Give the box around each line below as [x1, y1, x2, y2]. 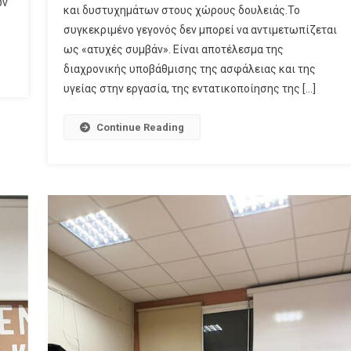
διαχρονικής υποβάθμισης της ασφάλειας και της [63, 63, 316, 76]
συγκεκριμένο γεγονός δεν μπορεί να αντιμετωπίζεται [63, 24, 337, 37]
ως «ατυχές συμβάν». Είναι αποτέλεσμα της [63, 43, 284, 56]
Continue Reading [96, 121, 184, 134]
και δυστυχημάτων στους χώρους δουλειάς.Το [63, 4, 300, 17]
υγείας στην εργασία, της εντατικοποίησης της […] [63, 82, 316, 96]
